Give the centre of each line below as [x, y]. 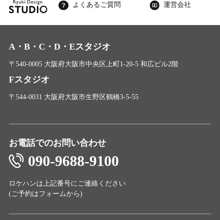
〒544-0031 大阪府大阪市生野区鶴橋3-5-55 [73, 97]
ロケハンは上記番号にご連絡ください [67, 183]
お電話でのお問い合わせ [57, 143]
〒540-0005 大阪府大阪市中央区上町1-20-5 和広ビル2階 [93, 64]
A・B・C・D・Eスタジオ [59, 46]
